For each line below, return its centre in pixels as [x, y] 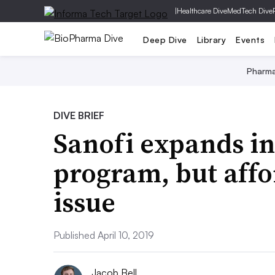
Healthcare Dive [202, 11]
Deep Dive [165, 39]
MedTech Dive [250, 11]
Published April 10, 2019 [104, 235]
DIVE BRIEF [79, 115]
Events [250, 39]
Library [211, 39]
